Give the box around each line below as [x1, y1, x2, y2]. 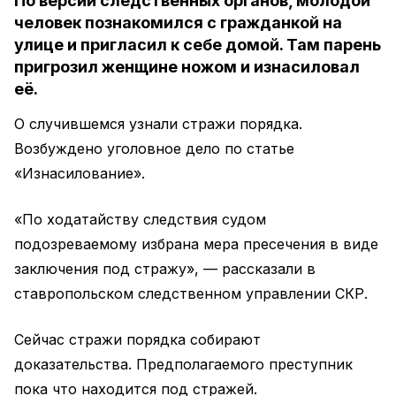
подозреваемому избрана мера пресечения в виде [14, 235, 378, 253]
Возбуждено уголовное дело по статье [14, 140, 294, 157]
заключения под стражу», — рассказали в [14, 260, 316, 278]
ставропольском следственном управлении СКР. [14, 285, 368, 302]
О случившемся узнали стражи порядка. [14, 115, 302, 133]
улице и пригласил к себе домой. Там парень [14, 35, 381, 54]
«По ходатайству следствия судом [14, 210, 266, 228]
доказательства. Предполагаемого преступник [14, 355, 353, 373]
